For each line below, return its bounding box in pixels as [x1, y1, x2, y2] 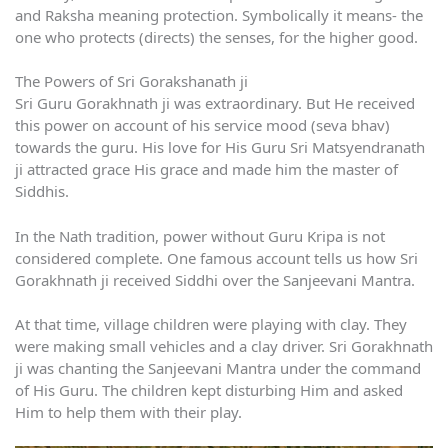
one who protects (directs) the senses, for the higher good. [15, 26, 418, 47]
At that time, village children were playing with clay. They [15, 314, 407, 335]
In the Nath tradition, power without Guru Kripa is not [15, 225, 385, 246]
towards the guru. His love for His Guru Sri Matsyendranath [15, 137, 425, 158]
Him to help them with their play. [15, 402, 242, 423]
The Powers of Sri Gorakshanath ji [15, 71, 248, 92]
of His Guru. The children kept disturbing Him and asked [15, 380, 403, 401]
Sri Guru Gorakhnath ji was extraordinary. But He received [15, 93, 415, 114]
